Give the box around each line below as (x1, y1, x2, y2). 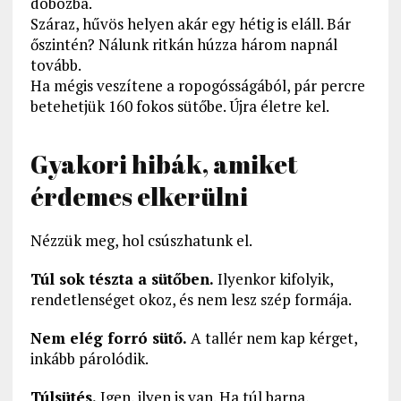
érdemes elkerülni (30, 179, 248, 214)
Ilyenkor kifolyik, (213, 269, 333, 290)
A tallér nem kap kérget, (186, 328, 357, 349)
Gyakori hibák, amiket (30, 147, 298, 182)
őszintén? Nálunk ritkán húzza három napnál (30, 34, 337, 55)
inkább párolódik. (30, 348, 149, 370)
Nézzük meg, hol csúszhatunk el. (30, 230, 252, 252)
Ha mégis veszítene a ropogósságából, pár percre (30, 75, 365, 97)
